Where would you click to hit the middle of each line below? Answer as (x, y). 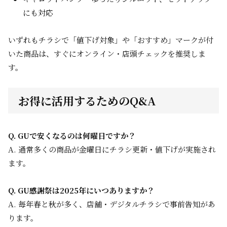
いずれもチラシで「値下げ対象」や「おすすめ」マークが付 (111, 40)
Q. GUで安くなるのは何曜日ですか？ (72, 136)
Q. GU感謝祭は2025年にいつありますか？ (81, 190)
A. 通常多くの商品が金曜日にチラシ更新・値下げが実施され (112, 149)
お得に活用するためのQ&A (87, 101)
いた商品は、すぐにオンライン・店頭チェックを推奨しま (107, 53)
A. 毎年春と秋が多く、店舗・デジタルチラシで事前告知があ (112, 204)
